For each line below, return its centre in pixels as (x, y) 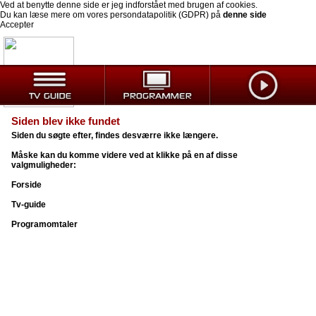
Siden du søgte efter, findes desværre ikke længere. (115, 135)
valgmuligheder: (44, 165)
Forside (27, 185)
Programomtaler (45, 224)
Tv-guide (29, 205)
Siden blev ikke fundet (66, 121)
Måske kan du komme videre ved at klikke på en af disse (125, 155)
